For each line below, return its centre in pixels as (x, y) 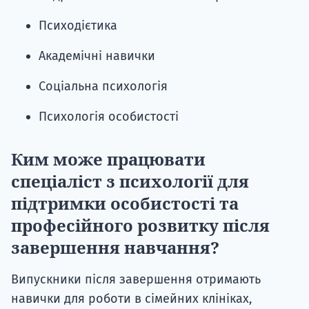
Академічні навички (97, 56)
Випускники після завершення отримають (136, 280)
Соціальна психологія (103, 87)
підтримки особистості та (125, 203)
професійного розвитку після (140, 226)
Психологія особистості (109, 117)
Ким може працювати (108, 159)
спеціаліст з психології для (130, 181)
